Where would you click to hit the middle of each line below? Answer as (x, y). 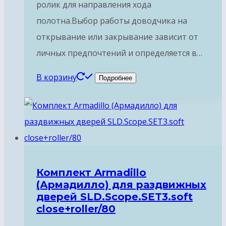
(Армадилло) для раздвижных (121, 184)
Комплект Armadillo (91, 172)
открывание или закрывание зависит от (117, 37)
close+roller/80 (76, 209)
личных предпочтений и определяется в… (119, 53)
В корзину (56, 77)
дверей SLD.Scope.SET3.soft (115, 196)
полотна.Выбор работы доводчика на (112, 21)
